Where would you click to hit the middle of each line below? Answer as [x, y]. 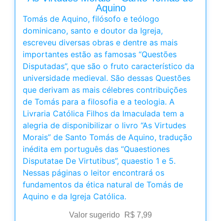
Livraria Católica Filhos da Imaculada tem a [103, 113]
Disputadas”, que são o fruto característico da [109, 66]
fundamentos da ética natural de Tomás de [103, 184]
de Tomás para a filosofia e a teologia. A [99, 101]
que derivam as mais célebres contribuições [105, 90]
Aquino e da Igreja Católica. [74, 196]
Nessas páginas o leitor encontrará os [93, 172]
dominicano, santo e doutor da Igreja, [93, 30]
